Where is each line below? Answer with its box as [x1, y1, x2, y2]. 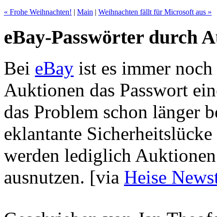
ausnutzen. [4, 167, 90, 188]
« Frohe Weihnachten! [4, 8, 72, 16]
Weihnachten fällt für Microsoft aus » [98, 8, 212, 16]
